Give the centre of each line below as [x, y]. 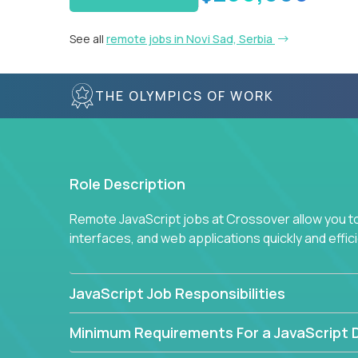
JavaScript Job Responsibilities [177, 293]
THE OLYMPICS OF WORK [185, 95]
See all [88, 39]
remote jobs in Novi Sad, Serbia [191, 39]
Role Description [127, 184]
